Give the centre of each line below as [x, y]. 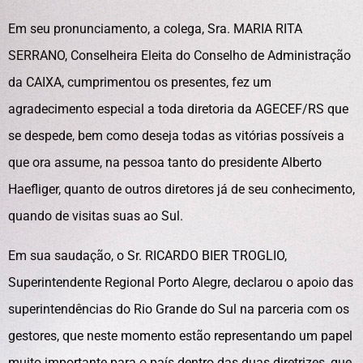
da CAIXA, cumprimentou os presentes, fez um [140, 82]
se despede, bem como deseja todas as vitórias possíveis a [176, 136]
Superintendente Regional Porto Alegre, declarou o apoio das [181, 282]
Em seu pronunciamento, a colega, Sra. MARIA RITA [155, 29]
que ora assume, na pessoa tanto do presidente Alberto [165, 162]
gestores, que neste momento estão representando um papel [180, 336]
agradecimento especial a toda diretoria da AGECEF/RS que [178, 109]
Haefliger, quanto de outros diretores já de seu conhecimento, [181, 189]
